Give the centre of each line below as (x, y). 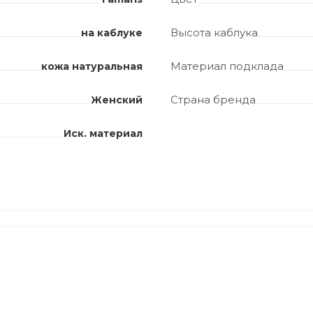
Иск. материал (103, 134)
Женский (117, 100)
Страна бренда (213, 100)
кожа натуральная (92, 67)
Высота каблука (214, 33)
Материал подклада (227, 66)
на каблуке (112, 33)
